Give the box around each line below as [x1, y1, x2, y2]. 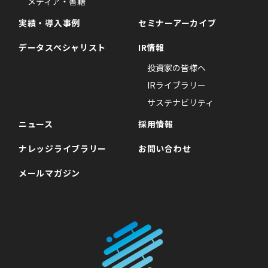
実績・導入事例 [19, 17, 80, 29]
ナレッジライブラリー [19, 142, 106, 155]
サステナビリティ [147, 96, 214, 109]
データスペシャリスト [19, 41, 106, 54]
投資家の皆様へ [147, 62, 206, 74]
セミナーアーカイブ [138, 17, 217, 29]
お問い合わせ [138, 142, 191, 155]
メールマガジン [19, 167, 80, 179]
